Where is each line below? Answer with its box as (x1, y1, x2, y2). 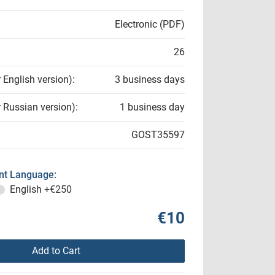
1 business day (120, 101, 185, 113)
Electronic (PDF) (115, 18, 185, 30)
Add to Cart (31, 245, 80, 257)
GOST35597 (131, 129, 185, 141)
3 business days (115, 74, 185, 85)
